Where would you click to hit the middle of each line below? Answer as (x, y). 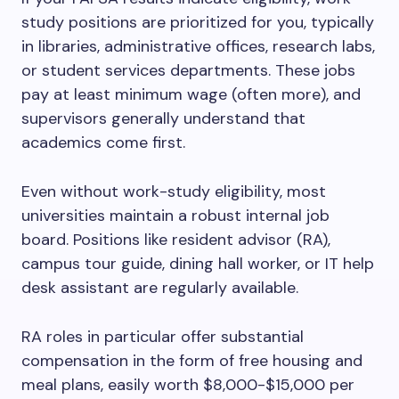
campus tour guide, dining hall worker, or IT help (198, 264)
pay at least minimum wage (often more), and (191, 94)
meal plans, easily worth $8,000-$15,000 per (188, 385)
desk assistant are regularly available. (160, 288)
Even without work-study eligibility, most (174, 191)
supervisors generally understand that (163, 118)
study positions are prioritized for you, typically (198, 22)
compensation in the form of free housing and (192, 361)
